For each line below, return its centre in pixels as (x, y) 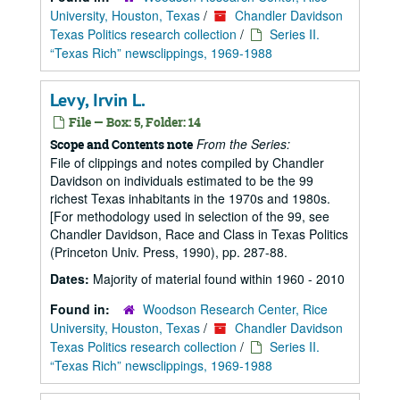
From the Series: (243, 144)
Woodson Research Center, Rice (235, 309)
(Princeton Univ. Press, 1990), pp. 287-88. (169, 252)
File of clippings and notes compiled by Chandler (187, 162)
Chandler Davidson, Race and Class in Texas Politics (199, 234)
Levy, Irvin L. (98, 100)
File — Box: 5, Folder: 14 (133, 122)
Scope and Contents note (121, 144)
